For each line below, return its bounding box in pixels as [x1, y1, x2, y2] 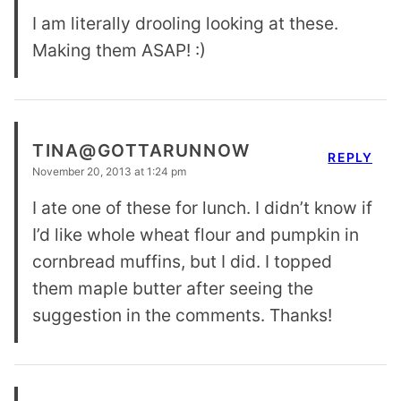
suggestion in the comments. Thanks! [32, 303, 332, 326]
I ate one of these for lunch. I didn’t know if [32, 196, 372, 218]
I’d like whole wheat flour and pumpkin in [32, 223, 359, 245]
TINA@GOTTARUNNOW [32, 140, 251, 162]
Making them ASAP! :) [32, 38, 206, 61]
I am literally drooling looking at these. [32, 12, 338, 34]
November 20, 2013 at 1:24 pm [32, 164, 186, 178]
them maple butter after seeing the [32, 277, 313, 299]
